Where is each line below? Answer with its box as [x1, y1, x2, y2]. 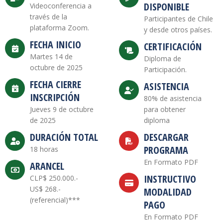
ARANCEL [30, 159, 64, 173]
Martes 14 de [30, 52, 73, 62]
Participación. [144, 65, 187, 75]
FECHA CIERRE [30, 78, 81, 92]
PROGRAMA [144, 143, 188, 157]
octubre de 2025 [30, 63, 83, 73]
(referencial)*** [30, 195, 80, 205]
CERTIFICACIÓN [144, 40, 202, 54]
